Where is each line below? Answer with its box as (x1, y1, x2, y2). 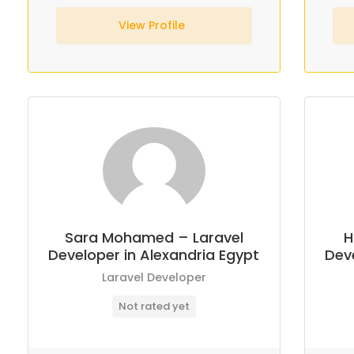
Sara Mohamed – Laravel (64, 228, 243, 247)
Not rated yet (118, 299, 190, 314)
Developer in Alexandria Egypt (48, 245, 260, 265)
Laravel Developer (101, 269, 206, 285)
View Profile (119, 17, 189, 33)
